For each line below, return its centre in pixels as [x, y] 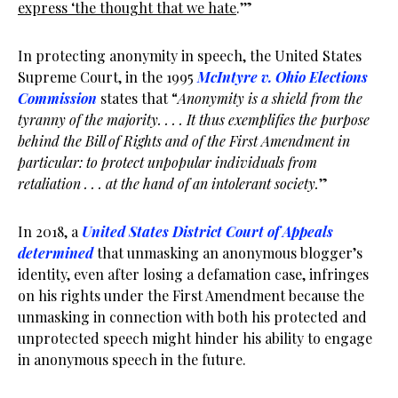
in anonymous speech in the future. [132, 359]
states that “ [137, 98]
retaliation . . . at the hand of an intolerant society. [168, 183]
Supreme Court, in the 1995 [107, 77]
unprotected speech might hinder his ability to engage [195, 338]
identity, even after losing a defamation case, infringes [193, 274]
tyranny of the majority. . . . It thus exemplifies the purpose [194, 119]
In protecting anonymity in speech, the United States [190, 56]
